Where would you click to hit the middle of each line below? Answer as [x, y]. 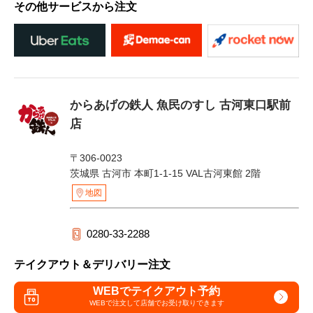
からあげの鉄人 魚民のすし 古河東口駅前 [180, 105]
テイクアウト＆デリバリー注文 [92, 264]
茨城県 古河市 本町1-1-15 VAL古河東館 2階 [165, 173]
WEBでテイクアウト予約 [156, 291]
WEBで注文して [115, 303]
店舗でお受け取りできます [182, 303]
